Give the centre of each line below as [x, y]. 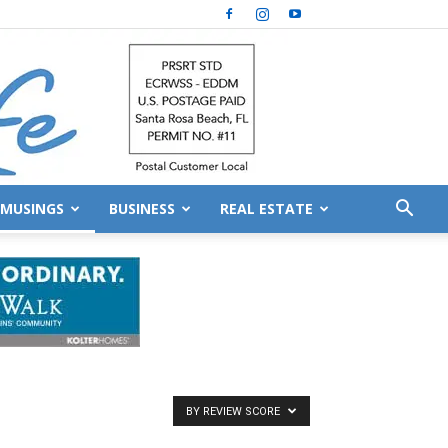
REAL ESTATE [266, 208]
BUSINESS [142, 208]
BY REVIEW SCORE [234, 411]
